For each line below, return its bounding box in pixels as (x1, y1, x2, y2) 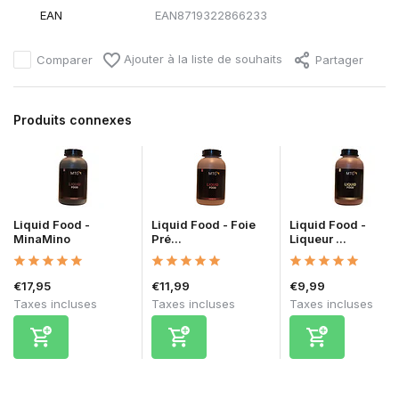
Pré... (151, 232, 182, 247)
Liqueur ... (289, 232, 346, 247)
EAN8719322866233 (154, 8, 267, 23)
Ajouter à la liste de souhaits (120, 52, 282, 67)
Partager (315, 52, 363, 67)
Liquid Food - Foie (151, 217, 256, 232)
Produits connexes (13, 112, 132, 128)
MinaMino (13, 232, 70, 247)
